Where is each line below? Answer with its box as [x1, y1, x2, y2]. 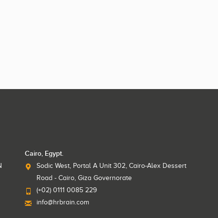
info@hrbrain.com [36, 198, 89, 206]
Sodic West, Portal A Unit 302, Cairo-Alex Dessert [36, 162, 186, 169]
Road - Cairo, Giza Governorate [36, 174, 132, 182]
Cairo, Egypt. [24, 149, 63, 158]
